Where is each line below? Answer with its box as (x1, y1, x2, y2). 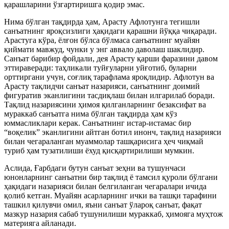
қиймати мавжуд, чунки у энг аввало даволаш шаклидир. (4, 45, 204, 54)
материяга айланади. (4, 219, 76, 227)
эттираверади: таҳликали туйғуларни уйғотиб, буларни (4, 63, 197, 72)
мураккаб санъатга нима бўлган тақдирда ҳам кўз (4, 109, 177, 118)
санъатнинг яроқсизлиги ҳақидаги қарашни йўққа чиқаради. (4, 27, 217, 35)
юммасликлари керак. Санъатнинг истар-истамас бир (4, 119, 191, 127)
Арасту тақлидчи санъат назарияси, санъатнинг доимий (4, 82, 200, 90)
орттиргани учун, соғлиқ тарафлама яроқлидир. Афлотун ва (4, 73, 214, 81)
